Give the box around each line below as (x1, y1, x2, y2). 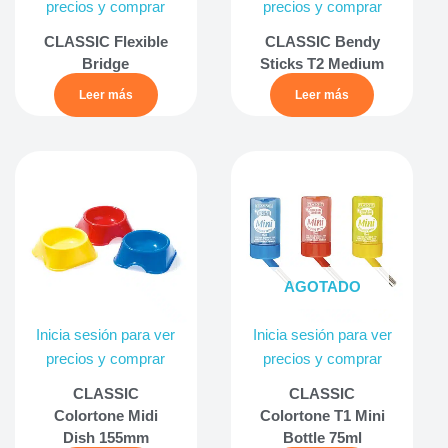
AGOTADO (283, 278, 361, 295)
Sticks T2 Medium (260, 55, 385, 73)
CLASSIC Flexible (43, 33, 168, 51)
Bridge (82, 55, 130, 73)
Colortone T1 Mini (259, 407, 385, 425)
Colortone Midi (53, 407, 158, 425)
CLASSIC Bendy (264, 33, 380, 51)
